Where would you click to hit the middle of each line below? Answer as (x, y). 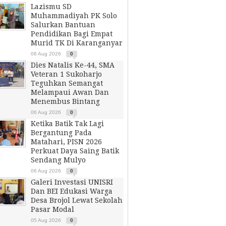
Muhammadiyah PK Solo (74, 16)
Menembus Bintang (65, 101)
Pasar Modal (52, 209)
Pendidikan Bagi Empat (72, 34)
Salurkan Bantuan (63, 25)
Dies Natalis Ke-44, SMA (73, 65)
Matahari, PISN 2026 (66, 142)
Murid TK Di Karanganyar (77, 43)
